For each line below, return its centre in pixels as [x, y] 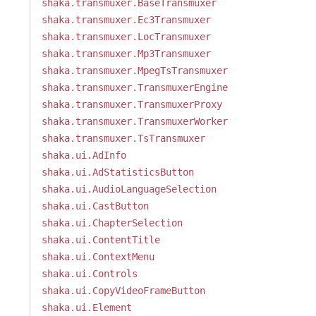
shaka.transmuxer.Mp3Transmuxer [126, 54]
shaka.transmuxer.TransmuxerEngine [134, 87]
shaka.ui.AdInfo [84, 155]
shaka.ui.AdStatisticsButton [117, 172]
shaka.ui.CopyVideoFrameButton [123, 291]
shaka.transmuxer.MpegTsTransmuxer [134, 71]
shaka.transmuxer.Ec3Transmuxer [126, 20]
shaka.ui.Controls [89, 274]
